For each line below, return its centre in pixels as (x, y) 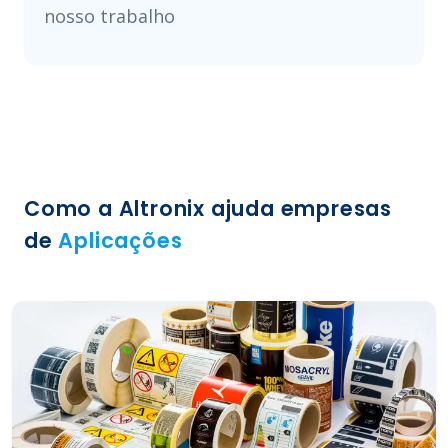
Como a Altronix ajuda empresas (208, 208)
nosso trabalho (109, 16)
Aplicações (120, 240)
